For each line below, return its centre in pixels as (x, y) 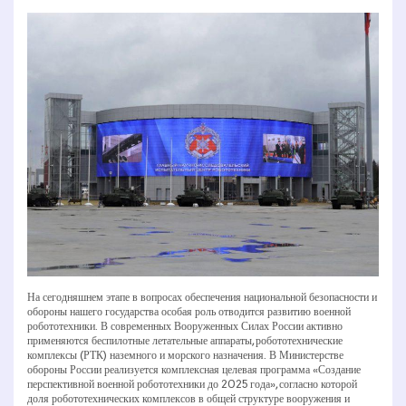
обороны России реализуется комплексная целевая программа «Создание (194, 370)
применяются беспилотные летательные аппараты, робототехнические (185, 341)
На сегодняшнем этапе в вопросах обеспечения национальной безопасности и (202, 297)
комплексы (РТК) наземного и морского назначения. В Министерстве (185, 355)
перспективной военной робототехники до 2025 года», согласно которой (192, 384)
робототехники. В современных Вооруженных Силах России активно (185, 326)
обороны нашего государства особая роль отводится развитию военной (189, 312)
